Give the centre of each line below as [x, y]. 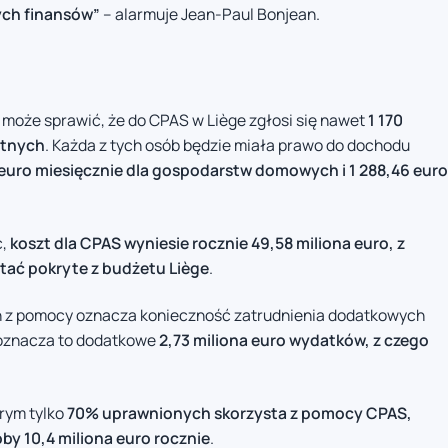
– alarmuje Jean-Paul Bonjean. [210, 14]
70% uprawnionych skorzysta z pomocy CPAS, [239, 412]
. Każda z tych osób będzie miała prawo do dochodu [227, 145]
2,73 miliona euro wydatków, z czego [294, 340]
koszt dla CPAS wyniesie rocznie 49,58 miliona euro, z [207, 242]
